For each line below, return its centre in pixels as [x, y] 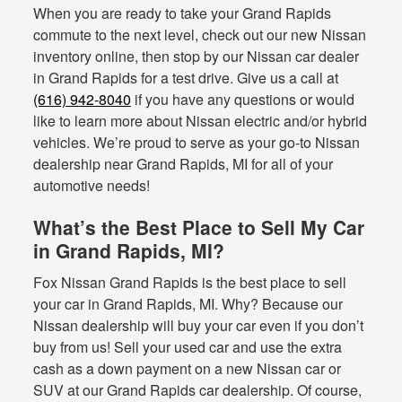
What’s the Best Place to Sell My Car [198, 227]
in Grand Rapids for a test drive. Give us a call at [185, 78]
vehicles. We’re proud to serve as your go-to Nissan [196, 143]
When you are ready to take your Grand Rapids [182, 13]
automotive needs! [91, 186]
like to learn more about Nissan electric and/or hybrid [200, 121]
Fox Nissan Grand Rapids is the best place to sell [189, 282]
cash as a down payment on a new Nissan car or [187, 368]
